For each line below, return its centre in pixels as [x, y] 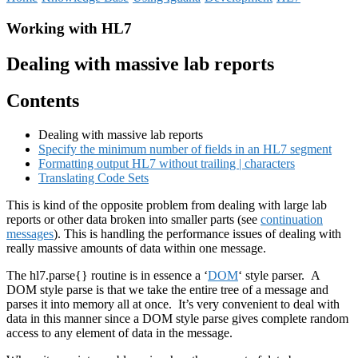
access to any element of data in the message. [119, 333]
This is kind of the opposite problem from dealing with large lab [167, 205]
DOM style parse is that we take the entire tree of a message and [167, 290]
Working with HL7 [69, 28]
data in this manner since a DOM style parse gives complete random [177, 319]
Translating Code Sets [93, 178]
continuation [292, 220]
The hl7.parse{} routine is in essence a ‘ [107, 276]
